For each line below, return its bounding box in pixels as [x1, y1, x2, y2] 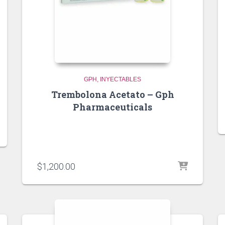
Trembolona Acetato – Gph [51, 88, 174, 101]
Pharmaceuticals [73, 101, 152, 114]
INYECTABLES [100, 76, 141, 83]
